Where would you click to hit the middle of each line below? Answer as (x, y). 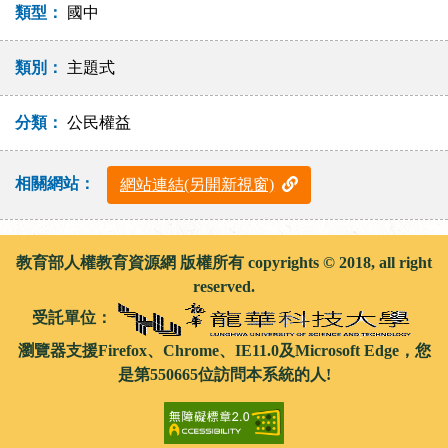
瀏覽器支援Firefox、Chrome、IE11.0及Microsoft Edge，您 (224, 350)
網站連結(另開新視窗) (197, 184)
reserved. (224, 286)
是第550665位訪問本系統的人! (224, 374)
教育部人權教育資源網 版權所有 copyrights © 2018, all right (224, 262)
